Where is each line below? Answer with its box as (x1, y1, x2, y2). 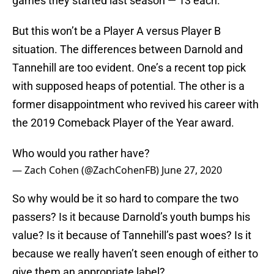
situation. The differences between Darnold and (12, 43, 243, 56)
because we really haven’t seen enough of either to (12, 247, 258, 261)
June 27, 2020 (161, 163, 222, 177)
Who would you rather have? (12, 147, 150, 160)
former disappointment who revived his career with (12, 98, 259, 111)
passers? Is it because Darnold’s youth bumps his (12, 210, 250, 224)
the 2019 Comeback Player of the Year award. (12, 116, 234, 130)
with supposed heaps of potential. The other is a (12, 80, 245, 93)
